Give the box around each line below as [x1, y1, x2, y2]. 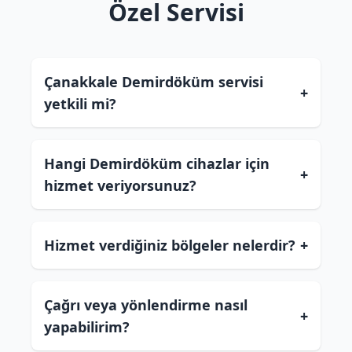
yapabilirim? [44, 317, 130, 336]
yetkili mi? [44, 94, 116, 113]
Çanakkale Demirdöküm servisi [44, 72, 263, 91]
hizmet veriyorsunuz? [44, 176, 196, 195]
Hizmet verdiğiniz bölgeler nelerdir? [44, 236, 295, 255]
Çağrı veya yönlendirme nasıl [44, 295, 247, 314]
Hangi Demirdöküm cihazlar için [44, 154, 269, 173]
